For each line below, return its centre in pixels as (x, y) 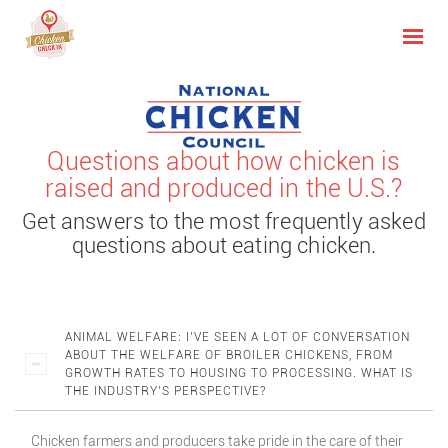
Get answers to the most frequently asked (224, 221)
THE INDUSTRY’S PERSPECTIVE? (165, 391)
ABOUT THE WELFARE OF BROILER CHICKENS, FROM (229, 355)
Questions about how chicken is (224, 161)
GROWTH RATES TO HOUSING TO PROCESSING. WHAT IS (239, 373)
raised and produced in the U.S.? (224, 188)
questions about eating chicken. (224, 245)
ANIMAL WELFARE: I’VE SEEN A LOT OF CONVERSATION (237, 337)
